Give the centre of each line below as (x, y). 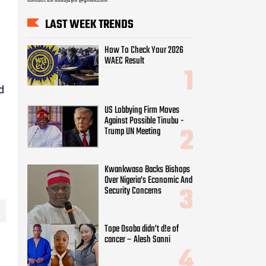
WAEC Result (124, 61)
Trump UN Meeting (132, 132)
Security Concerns (133, 191)
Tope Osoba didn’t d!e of (142, 229)
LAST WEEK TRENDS (89, 24)
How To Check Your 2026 (144, 51)
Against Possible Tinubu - (144, 121)
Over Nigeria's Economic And (148, 180)
